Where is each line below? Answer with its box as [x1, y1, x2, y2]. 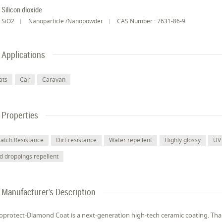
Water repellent [109, 136, 153, 145]
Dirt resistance [56, 136, 97, 145]
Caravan [42, 75, 66, 84]
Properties [1, 109, 39, 121]
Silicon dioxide [1, 4, 43, 14]
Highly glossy [165, 136, 201, 145]
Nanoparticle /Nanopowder [28, 17, 104, 25]
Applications [1, 49, 46, 61]
